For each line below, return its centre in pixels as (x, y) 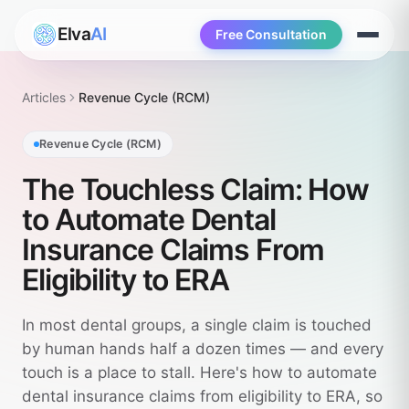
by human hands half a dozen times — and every (203, 349)
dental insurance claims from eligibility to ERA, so (202, 396)
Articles (44, 97)
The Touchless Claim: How (196, 189)
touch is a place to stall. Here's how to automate (199, 372)
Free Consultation (271, 34)
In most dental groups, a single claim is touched (197, 325)
